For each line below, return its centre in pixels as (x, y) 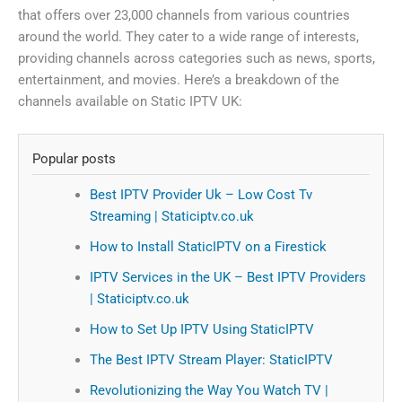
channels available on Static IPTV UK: (130, 102)
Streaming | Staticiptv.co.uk (171, 216)
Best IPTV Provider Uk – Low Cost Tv (201, 194)
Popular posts (74, 158)
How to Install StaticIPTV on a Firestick (208, 246)
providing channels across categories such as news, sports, (197, 59)
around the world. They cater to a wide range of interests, (188, 37)
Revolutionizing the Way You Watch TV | (209, 390)
